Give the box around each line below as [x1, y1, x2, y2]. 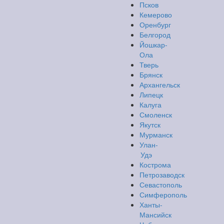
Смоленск [139, 109, 172, 119]
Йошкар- [139, 39, 167, 49]
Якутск [139, 119, 160, 129]
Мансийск [139, 209, 171, 219]
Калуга [139, 99, 161, 109]
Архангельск [139, 79, 180, 89]
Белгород [139, 29, 170, 39]
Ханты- [139, 199, 162, 209]
